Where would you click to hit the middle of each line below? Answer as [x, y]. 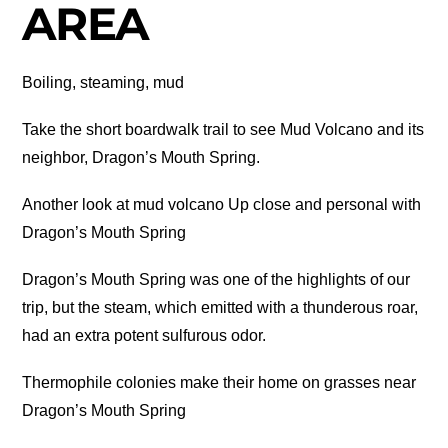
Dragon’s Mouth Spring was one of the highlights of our [216, 280]
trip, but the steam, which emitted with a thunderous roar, [220, 308]
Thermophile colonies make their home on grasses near [219, 383]
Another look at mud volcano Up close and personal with [222, 204]
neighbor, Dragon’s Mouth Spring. [141, 157]
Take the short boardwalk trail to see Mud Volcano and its [223, 129]
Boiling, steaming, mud [103, 82]
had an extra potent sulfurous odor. [144, 336]
